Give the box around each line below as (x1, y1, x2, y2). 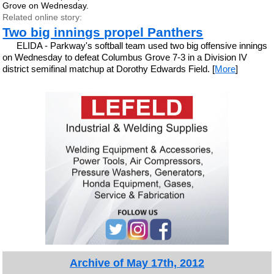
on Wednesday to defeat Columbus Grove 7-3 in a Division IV (2, 52, 248, 62)
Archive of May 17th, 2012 (69, 256, 204, 269)
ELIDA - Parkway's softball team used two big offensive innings (16, 40, 267, 51)
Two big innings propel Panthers (2, 25, 204, 39)
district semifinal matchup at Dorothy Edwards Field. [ (2, 64, 215, 74)
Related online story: (2, 12, 83, 22)
